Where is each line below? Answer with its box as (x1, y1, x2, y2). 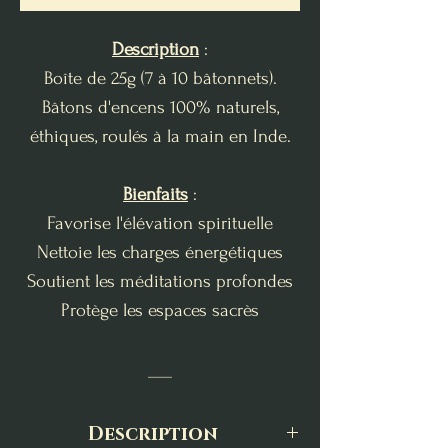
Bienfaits (123, 183, 188, 205)
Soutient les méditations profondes (27, 270, 293, 292)
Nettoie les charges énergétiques (37, 241, 283, 263)
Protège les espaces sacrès (61, 299, 259, 321)
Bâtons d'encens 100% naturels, (41, 96, 279, 118)
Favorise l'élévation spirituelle (47, 212, 273, 234)
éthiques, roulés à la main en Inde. (29, 125, 291, 147)
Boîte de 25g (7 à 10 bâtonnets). (43, 67, 277, 89)
